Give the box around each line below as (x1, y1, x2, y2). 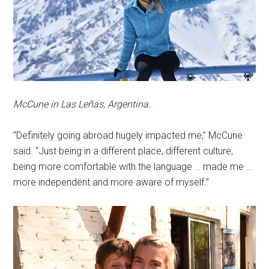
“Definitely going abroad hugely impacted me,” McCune (13, 129, 243, 141)
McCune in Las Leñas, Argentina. (13, 98, 151, 110)
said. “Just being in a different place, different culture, (13, 145, 234, 157)
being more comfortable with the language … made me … (13, 160, 253, 172)
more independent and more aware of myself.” (13, 176, 210, 188)
